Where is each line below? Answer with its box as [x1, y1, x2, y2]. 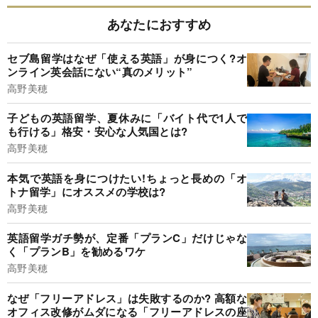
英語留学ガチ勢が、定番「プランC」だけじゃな [7, 230, 247, 246]
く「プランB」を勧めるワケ [7, 243, 146, 260]
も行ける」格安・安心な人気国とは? [7, 124, 188, 140]
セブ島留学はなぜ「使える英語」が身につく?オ [7, 50, 247, 66]
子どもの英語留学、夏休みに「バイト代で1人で [7, 110, 247, 126]
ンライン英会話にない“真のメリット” [7, 63, 193, 79]
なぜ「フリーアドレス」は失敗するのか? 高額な [7, 290, 247, 306]
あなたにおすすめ [106, 15, 212, 34]
